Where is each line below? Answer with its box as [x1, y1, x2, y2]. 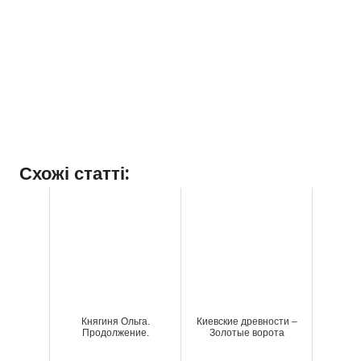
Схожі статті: [19, 163, 130, 185]
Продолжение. [81, 327, 149, 339]
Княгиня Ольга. [81, 316, 150, 328]
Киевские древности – [196, 316, 297, 328]
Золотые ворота [209, 327, 284, 339]
